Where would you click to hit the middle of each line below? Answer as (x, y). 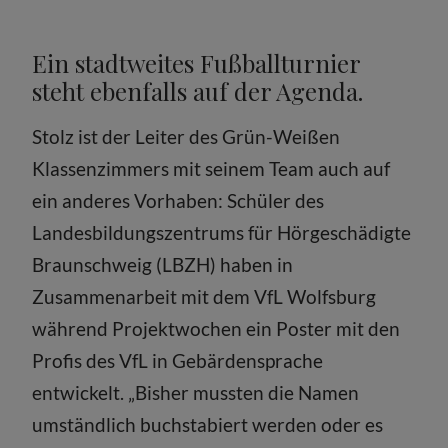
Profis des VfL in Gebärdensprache (178, 360)
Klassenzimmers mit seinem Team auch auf (211, 168)
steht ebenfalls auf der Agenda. (198, 90)
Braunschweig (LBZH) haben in (163, 264)
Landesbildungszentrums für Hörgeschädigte (222, 232)
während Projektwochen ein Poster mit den (216, 328)
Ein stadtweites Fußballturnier (196, 62)
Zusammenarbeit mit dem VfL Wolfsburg (204, 296)
